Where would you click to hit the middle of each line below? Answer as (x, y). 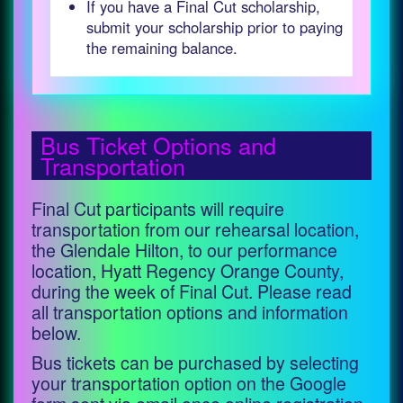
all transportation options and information (190, 312)
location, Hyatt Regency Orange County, (188, 270)
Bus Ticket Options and (158, 145)
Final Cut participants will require (158, 208)
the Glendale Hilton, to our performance (184, 250)
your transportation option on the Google (189, 383)
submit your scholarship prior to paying (215, 27)
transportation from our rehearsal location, (195, 229)
